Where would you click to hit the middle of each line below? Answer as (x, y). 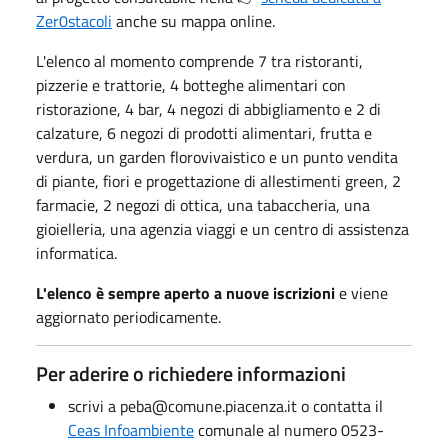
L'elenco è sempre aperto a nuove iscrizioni (185, 292)
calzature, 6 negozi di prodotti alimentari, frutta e (204, 132)
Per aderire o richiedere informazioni (193, 373)
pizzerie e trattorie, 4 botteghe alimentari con (191, 84)
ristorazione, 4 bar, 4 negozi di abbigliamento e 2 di (208, 108)
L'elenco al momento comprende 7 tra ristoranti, (199, 60)
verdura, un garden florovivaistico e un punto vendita (217, 156)
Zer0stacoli (74, 20)
